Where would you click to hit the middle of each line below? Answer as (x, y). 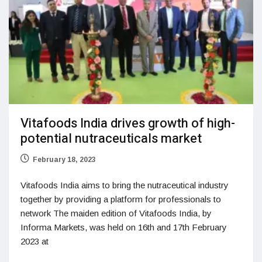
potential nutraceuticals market (111, 138)
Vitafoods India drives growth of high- (128, 123)
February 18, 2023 (64, 159)
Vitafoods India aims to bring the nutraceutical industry (125, 185)
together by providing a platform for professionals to (121, 199)
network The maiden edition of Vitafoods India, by (116, 213)
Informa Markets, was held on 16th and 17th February (124, 227)
